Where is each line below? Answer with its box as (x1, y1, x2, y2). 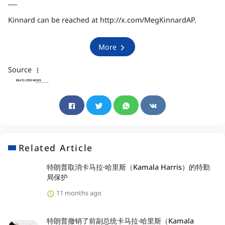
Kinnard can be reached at (8, 15, 100, 25)
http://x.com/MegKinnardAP (100, 15, 194, 25)
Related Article (18, 142, 93, 154)
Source (8, 65, 34, 75)
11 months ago (54, 188, 101, 198)
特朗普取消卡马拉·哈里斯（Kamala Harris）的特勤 (46, 162, 210, 172)
